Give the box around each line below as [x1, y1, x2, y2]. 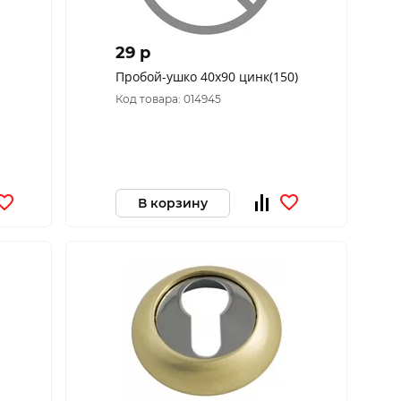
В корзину [137, 194, 208, 211]
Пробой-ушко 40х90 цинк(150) [115, 68, 298, 85]
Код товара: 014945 [115, 92, 221, 106]
